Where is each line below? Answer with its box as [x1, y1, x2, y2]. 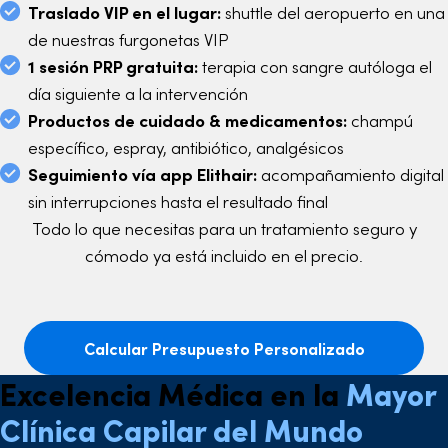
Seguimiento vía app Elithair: [28, 162, 257, 187]
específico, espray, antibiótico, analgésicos [28, 135, 344, 160]
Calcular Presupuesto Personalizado [83, 337, 365, 360]
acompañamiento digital [257, 162, 444, 187]
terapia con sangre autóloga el [198, 54, 432, 79]
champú [347, 108, 413, 133]
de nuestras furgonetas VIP [28, 27, 229, 52]
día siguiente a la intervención [28, 81, 248, 106]
